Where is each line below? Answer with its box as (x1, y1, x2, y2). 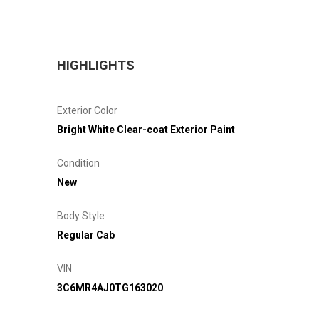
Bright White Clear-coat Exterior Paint (57, 123, 235, 135)
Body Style (57, 209, 105, 221)
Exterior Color (57, 104, 117, 116)
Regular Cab (57, 229, 115, 241)
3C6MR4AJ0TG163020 (57, 281, 163, 293)
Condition (57, 157, 100, 169)
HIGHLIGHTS (57, 57, 135, 73)
